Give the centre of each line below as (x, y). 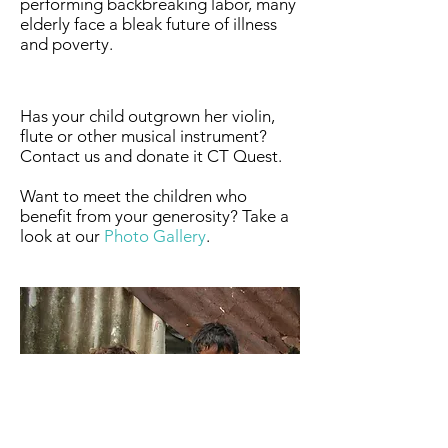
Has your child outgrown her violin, (147, 116)
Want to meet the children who (133, 196)
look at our (62, 236)
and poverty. (68, 44)
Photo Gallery (155, 236)
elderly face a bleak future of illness (148, 24)
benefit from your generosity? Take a (154, 216)
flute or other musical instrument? (143, 136)
